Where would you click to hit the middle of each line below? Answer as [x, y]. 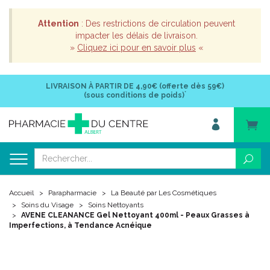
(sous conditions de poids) [134, 95]
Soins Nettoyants [116, 205]
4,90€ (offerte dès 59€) [179, 86]
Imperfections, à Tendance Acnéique [80, 225]
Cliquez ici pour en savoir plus [137, 48]
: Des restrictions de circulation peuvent [157, 24]
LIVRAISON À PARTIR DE [90, 86]
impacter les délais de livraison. [137, 36]
